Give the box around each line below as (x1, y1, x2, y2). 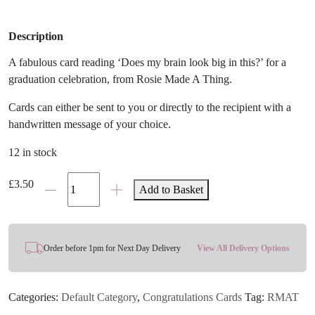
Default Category (61, 291, 137, 304)
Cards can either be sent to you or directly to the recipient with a (8, 101, 291, 113)
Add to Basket (139, 183, 203, 195)
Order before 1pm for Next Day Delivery (43, 243, 181, 253)
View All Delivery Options (197, 243, 290, 254)
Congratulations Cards (143, 291, 242, 304)
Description (8, 30, 63, 42)
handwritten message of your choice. (8, 117, 171, 130)
